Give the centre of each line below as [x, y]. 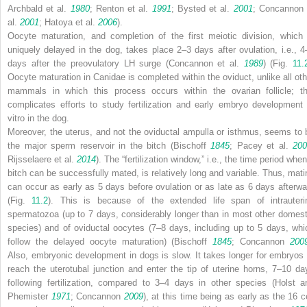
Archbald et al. [39, 8]
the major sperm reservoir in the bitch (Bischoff [109, 145]
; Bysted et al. [202, 8]
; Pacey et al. [261, 145]
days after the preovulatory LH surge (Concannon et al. [126, 63]
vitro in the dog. [38, 118]
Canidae [110, 77]
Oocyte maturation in [51, 77]
